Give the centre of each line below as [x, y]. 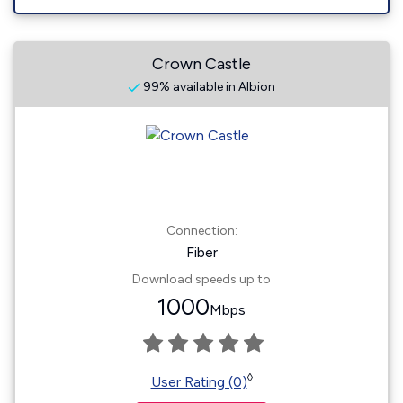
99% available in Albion [208, 87]
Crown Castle [201, 64]
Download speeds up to [201, 279]
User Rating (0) [199, 382]
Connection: [201, 231]
